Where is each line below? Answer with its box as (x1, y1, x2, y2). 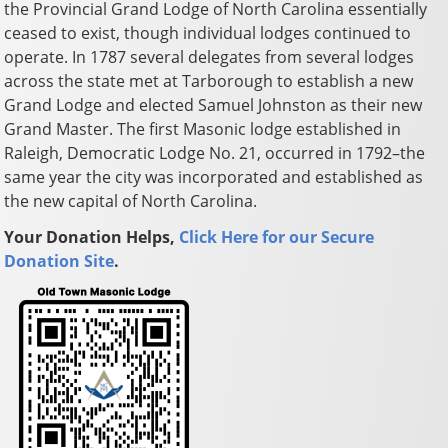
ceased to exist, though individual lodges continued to (4, 21, 412, 44)
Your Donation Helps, (4, 225, 180, 248)
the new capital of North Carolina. (4, 189, 258, 212)
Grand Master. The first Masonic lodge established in (4, 117, 402, 140)
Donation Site (4, 249, 115, 272)
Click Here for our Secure (179, 225, 375, 248)
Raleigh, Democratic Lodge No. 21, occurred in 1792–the (4, 141, 426, 164)
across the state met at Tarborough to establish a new (4, 69, 414, 92)
